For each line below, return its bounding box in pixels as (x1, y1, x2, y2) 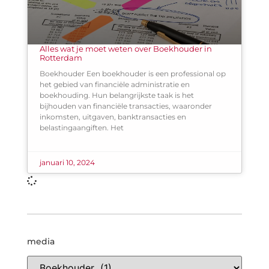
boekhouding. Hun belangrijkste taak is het (39, 91, 194, 100)
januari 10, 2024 (39, 158, 95, 168)
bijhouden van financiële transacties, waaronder (39, 101, 212, 111)
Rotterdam (39, 53, 82, 63)
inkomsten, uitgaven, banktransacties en (39, 112, 186, 122)
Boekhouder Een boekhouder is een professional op (39, 69, 226, 79)
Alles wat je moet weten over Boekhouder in (39, 44, 212, 54)
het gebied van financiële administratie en (39, 80, 190, 89)
